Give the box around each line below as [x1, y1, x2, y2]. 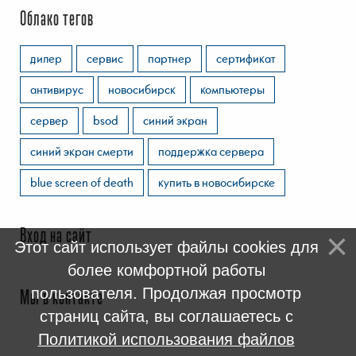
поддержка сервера [158, 142, 264, 159]
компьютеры [200, 80, 265, 97]
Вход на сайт [20, 226, 92, 246]
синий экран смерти [30, 142, 133, 159]
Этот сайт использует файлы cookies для [14, 238, 319, 256]
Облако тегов [20, 10, 94, 29]
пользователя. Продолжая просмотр [31, 284, 301, 302]
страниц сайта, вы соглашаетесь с [39, 308, 293, 325]
